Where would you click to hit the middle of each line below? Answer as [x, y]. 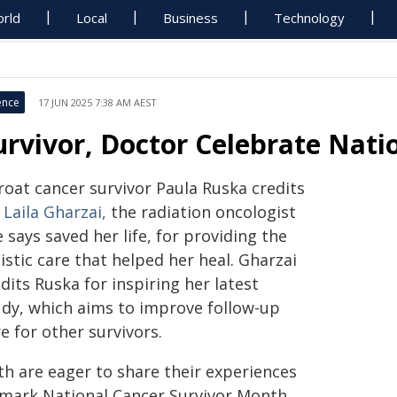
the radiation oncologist [201, 212]
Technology [310, 18]
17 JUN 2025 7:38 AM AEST [97, 102]
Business [191, 18]
